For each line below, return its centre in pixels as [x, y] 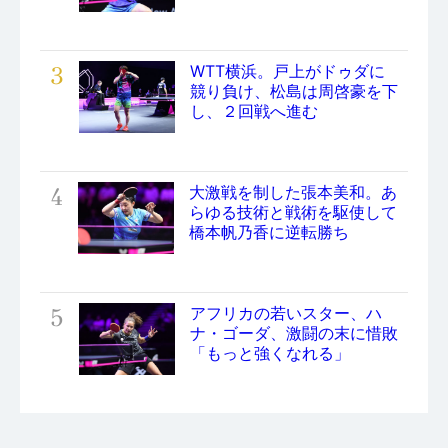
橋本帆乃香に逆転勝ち [269, 232]
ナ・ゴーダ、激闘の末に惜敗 [294, 333]
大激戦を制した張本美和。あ [293, 192]
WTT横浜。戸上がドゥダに [287, 71]
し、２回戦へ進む [254, 111]
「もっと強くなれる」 [270, 353]
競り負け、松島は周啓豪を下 [294, 91]
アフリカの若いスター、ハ [286, 313]
